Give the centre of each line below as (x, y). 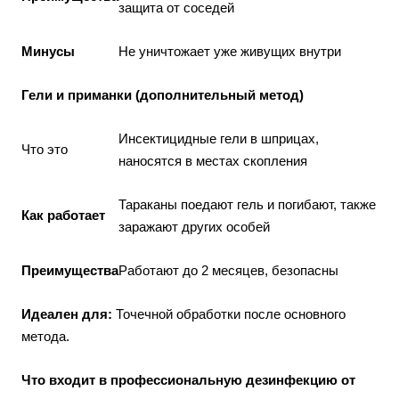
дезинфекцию (292, 380)
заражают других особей (194, 227)
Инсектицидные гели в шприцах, (219, 138)
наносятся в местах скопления (213, 161)
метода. (45, 336)
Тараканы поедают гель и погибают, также (247, 204)
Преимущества (70, 270)
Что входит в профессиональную (134, 380)
